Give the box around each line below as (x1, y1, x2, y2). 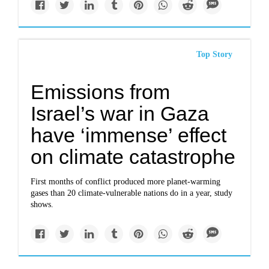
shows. (31, 200, 54, 209)
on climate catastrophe (31, 145, 236, 168)
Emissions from (31, 80, 171, 103)
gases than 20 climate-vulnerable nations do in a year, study (31, 189, 233, 198)
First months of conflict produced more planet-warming (31, 177, 221, 186)
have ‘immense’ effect (31, 124, 227, 147)
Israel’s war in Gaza (31, 102, 210, 125)
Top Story (196, 50, 232, 59)
